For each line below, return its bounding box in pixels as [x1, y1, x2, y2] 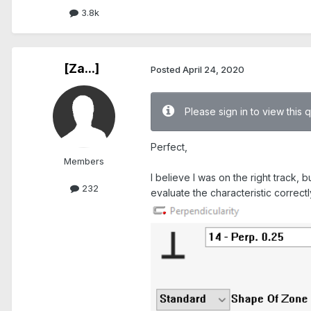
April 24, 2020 [183, 63, 244, 75]
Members [64, 155, 104, 167]
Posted [151, 63, 183, 75]
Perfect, [151, 140, 187, 153]
